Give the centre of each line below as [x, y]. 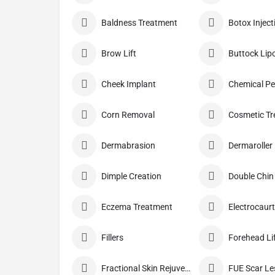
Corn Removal [128, 115]
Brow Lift [119, 54]
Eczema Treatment [137, 207]
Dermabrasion [128, 146]
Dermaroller [251, 146]
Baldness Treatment [139, 23]
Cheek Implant [129, 84]
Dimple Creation [131, 176]
